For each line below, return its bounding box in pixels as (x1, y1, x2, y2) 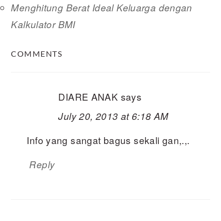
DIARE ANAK (58, 90, 118, 103)
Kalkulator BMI (11, 18, 75, 31)
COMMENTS (11, 50, 63, 58)
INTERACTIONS (10, 55, 107, 66)
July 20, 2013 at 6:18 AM (58, 110, 169, 122)
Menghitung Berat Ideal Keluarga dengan (11, 1, 192, 14)
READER (10, 36, 62, 47)
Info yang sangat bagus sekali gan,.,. (27, 133, 190, 147)
